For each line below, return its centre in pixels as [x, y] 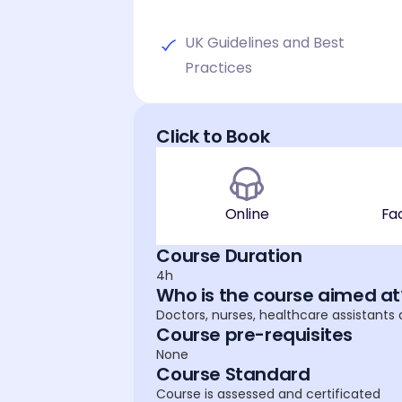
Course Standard [233, 374]
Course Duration [229, 255]
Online [247, 214]
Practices [219, 67]
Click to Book [213, 136]
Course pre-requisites [254, 334]
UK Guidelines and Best [265, 42]
